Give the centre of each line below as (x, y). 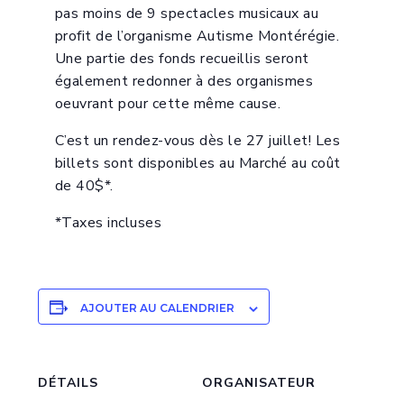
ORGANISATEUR (259, 383)
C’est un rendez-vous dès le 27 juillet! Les (197, 141)
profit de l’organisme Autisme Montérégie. (197, 37)
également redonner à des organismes (184, 82)
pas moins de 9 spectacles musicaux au (187, 14)
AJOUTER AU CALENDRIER (157, 308)
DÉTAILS (69, 383)
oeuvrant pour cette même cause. (168, 104)
